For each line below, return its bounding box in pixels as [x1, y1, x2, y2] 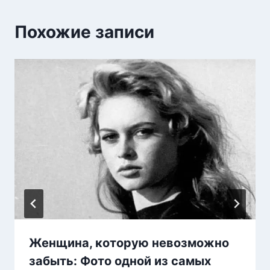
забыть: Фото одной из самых [29, 254, 211, 269]
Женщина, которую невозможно [29, 236, 229, 251]
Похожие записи [14, 21, 154, 42]
